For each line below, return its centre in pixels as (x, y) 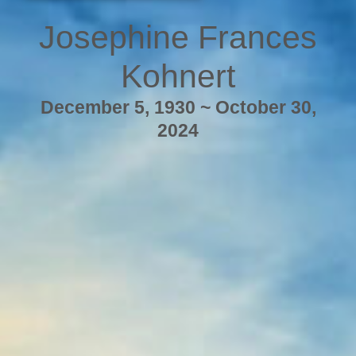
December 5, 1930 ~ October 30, (178, 108)
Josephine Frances (178, 38)
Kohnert (178, 77)
